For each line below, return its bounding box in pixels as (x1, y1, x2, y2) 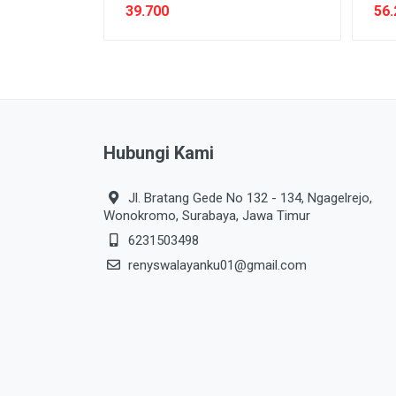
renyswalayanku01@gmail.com (128, 257, 307, 273)
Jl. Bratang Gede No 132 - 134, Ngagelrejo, (125, 190, 372, 206)
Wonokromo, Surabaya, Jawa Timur (103, 208, 310, 224)
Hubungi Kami (103, 142, 214, 164)
